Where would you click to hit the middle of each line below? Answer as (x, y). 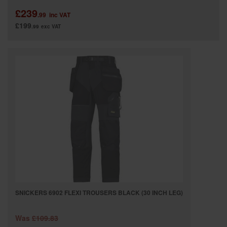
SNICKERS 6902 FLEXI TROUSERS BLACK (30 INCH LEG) (99, 192)
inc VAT (60, 14)
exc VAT (51, 26)
